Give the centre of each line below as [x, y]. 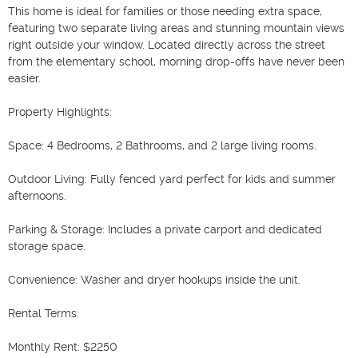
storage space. [47, 246]
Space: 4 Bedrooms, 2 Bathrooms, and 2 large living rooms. [162, 145]
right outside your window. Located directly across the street [167, 44]
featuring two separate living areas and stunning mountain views [176, 28]
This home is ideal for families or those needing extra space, [165, 11]
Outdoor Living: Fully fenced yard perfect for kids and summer [172, 179]
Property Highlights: [60, 111]
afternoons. [37, 195]
